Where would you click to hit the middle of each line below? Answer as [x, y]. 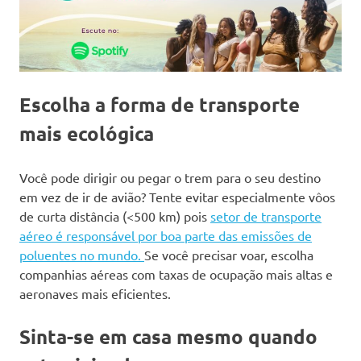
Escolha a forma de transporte [160, 105]
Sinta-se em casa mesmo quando [168, 337]
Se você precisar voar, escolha [229, 255]
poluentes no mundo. [82, 255]
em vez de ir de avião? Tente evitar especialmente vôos [177, 197]
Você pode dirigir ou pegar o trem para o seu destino [170, 178]
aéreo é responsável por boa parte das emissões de [166, 236]
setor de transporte [266, 216]
